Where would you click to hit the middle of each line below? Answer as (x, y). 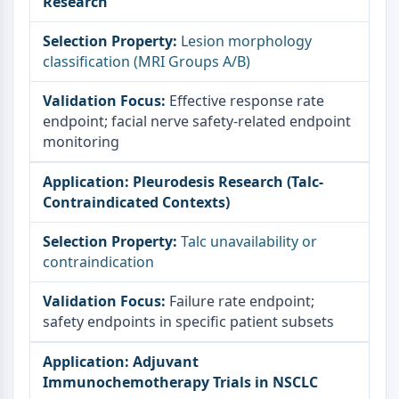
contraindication (98, 262)
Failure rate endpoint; (242, 301)
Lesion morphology (246, 41)
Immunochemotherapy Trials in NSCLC (180, 382)
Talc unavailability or (249, 241)
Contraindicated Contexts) (136, 202)
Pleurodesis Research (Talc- (228, 182)
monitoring (81, 142)
